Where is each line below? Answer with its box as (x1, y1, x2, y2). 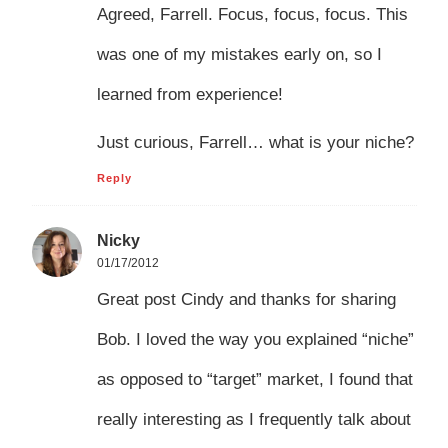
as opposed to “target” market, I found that (96, 369, 413, 389)
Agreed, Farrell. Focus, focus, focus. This (96, 4, 408, 24)
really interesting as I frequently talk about (96, 409, 411, 429)
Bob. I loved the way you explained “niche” (96, 329, 414, 349)
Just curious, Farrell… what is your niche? (96, 133, 414, 153)
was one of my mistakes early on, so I (96, 44, 382, 64)
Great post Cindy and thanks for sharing (96, 289, 396, 309)
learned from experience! (96, 84, 283, 104)
